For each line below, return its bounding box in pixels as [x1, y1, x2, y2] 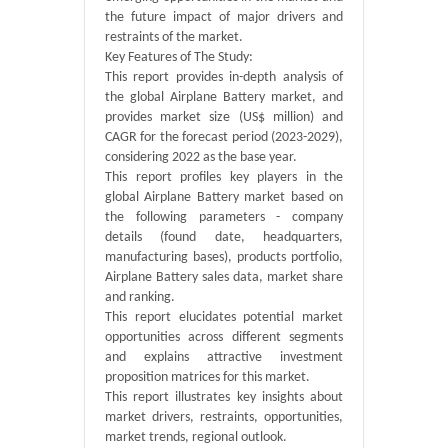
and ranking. [105, 290, 175, 305]
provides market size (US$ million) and [105, 110, 343, 125]
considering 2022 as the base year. [105, 150, 297, 165]
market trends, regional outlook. [105, 430, 287, 445]
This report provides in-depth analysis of [105, 70, 343, 85]
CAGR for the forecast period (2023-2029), [105, 130, 343, 145]
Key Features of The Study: [105, 50, 253, 65]
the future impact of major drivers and [105, 10, 343, 25]
